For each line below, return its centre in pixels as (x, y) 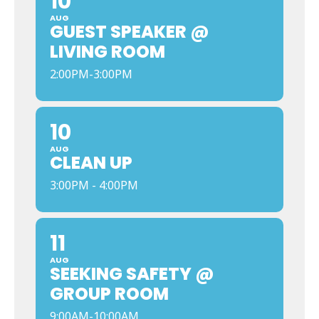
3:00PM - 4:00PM (94, 185)
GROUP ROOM (109, 294)
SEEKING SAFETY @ (132, 274)
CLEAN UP (91, 163)
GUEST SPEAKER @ (130, 32)
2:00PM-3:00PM (91, 74)
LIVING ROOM (108, 52)
